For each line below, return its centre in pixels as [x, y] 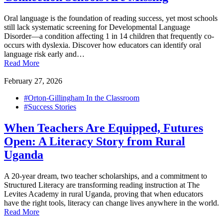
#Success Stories [50, 107]
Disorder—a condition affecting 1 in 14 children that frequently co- [109, 36]
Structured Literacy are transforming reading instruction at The [102, 185]
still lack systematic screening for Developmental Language [97, 27]
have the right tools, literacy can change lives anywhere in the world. [111, 203]
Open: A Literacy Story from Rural [95, 141]
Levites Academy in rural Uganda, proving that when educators [104, 194]
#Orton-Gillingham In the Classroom [82, 98]
